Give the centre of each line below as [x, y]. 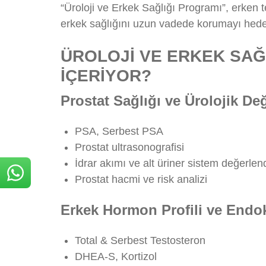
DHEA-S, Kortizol [116, 256]
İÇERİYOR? [106, 75]
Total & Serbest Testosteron [140, 240]
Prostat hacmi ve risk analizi [141, 179]
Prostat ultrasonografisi [129, 147]
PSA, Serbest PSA [119, 131]
